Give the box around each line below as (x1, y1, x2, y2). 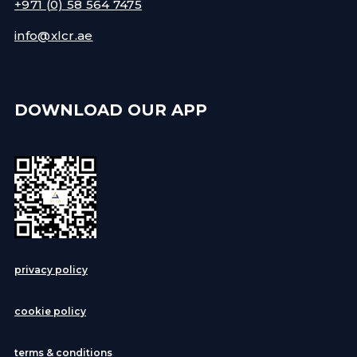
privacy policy (14, 264, 88, 277)
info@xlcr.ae (14, 28, 93, 44)
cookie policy (14, 305, 86, 318)
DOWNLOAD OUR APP (14, 100, 207, 120)
